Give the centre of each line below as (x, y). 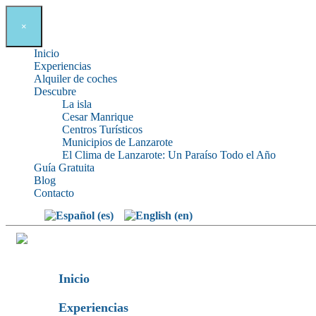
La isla (77, 104)
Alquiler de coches (75, 79)
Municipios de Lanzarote (117, 142)
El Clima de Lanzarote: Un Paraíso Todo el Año (169, 155)
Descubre (55, 91)
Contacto (54, 193)
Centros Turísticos (102, 129)
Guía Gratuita (64, 168)
